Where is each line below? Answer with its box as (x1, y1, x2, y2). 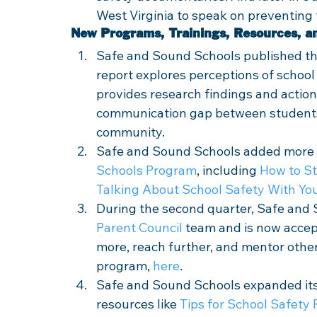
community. (96, 124, 168, 140)
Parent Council (96, 219, 183, 236)
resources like (96, 296, 180, 312)
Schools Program (96, 162, 197, 178)
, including (197, 162, 260, 178)
